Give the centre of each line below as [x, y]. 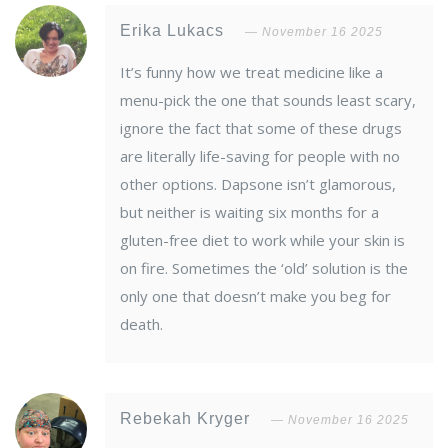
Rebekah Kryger [187, 419]
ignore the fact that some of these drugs [261, 128]
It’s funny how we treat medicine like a [251, 72]
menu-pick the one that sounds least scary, [268, 100]
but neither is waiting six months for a [249, 212]
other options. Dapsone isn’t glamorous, [258, 184]
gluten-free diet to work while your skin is [262, 240]
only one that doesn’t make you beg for [255, 296]
